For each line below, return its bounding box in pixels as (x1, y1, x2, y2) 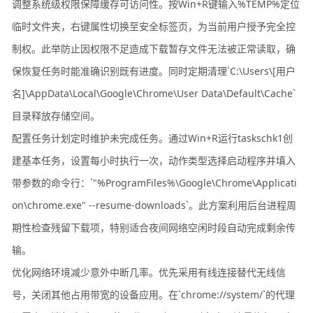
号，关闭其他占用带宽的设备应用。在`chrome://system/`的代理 (12, 287, 296, 301)
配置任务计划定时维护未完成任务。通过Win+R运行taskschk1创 (12, 131, 293, 145)
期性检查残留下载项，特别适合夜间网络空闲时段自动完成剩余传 (12, 220, 296, 234)
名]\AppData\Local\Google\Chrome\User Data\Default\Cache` (12, 86, 296, 100)
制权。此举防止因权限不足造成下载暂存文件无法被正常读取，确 (12, 41, 296, 55)
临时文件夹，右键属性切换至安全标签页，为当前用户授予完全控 (12, 19, 296, 33)
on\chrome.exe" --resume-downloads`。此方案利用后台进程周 (12, 198, 297, 212)
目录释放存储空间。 (12, 108, 101, 122)
